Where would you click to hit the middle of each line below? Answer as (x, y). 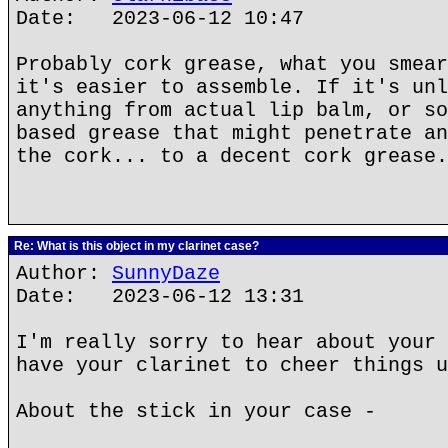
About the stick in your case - (196, 411)
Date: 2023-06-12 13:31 (160, 296)
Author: (64, 273)
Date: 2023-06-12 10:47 (160, 18)
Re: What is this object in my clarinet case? (135, 246)
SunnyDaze (166, 273)
